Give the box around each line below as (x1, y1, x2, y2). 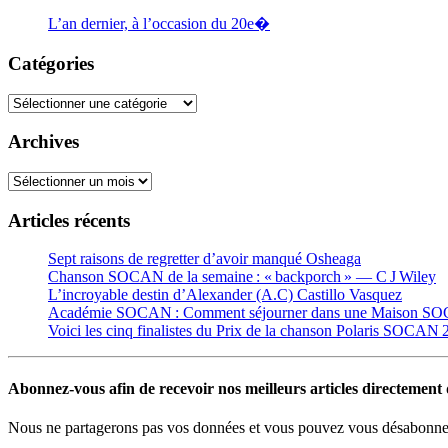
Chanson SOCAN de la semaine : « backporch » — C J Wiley (48, 268, 436, 286)
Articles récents (8, 209, 130, 231)
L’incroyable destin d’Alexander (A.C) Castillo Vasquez (48, 286, 402, 304)
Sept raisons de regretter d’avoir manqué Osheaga (48, 250, 361, 268)
